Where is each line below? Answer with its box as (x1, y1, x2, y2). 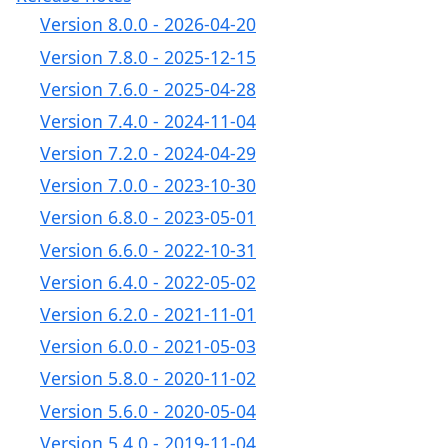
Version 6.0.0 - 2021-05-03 (40, 334, 256, 359)
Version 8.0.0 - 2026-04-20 (40, 12, 256, 37)
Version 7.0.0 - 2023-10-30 (40, 173, 256, 198)
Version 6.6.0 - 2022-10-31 (40, 237, 256, 262)
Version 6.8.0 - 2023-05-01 (40, 205, 256, 230)
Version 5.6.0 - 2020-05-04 (40, 398, 256, 423)
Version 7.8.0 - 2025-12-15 (40, 44, 256, 69)
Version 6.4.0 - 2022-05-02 (40, 269, 256, 294)
